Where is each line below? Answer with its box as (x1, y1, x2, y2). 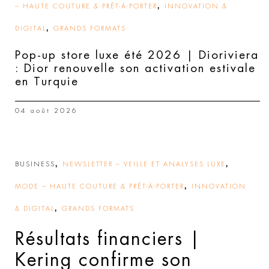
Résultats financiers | (15, 229, 201, 248)
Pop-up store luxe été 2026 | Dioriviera (15, 49, 259, 61)
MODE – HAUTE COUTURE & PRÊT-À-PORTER (15, 183, 184, 190)
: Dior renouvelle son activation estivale (15, 62, 256, 74)
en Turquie (15, 75, 79, 87)
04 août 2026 (15, 107, 78, 114)
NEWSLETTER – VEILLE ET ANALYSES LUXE (62, 160, 226, 168)
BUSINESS (15, 160, 55, 168)
